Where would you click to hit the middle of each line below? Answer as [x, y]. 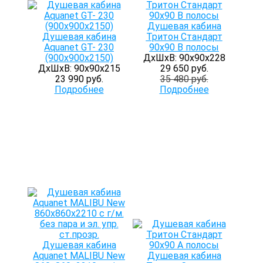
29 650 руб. [184, 68]
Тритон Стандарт [184, 37]
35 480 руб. [184, 79]
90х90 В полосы [184, 47]
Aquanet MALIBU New [79, 256]
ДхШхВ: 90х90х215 [79, 68]
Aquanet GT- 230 [79, 47]
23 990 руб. [79, 79]
